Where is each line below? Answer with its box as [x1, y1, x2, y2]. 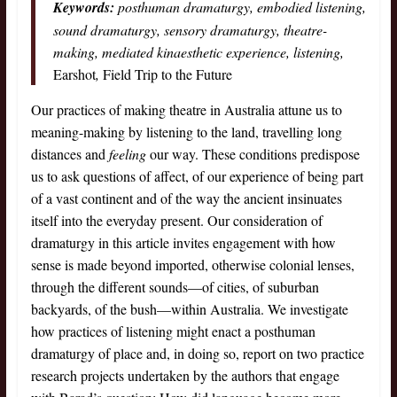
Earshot [52, 65, 96, 84]
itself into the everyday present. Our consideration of [30, 211, 323, 230]
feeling [108, 144, 146, 164]
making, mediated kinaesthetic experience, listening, [52, 43, 344, 62]
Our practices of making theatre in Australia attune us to [30, 100, 342, 120]
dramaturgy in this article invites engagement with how [30, 233, 336, 253]
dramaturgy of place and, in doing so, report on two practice [30, 344, 364, 363]
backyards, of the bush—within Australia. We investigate [30, 300, 348, 319]
